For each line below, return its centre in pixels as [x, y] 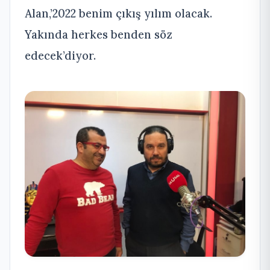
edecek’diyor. [60, 56]
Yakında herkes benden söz [99, 35]
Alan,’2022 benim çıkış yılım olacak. [118, 14]
